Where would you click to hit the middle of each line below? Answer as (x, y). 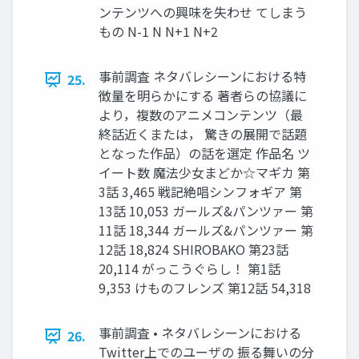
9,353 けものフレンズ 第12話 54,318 (205, 288)
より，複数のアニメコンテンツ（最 (201, 115)
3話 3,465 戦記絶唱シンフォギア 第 (200, 192)
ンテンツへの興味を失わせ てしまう (203, 12)
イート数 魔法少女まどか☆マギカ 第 (204, 172)
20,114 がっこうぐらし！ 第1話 (190, 268)
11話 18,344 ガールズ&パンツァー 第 (206, 230)
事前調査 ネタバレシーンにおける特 (202, 76)
